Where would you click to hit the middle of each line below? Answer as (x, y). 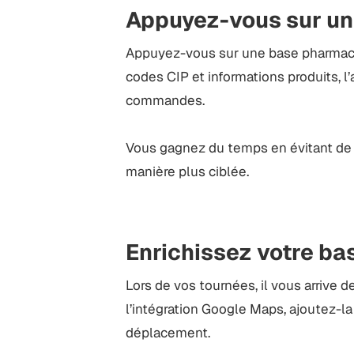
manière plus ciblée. (188, 172)
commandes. (166, 101)
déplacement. (168, 333)
